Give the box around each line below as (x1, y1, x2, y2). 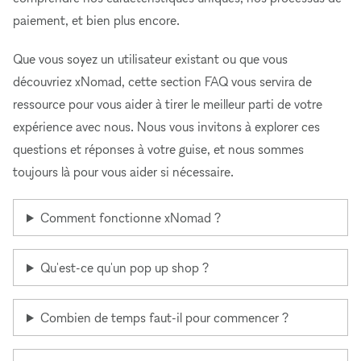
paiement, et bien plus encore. (13, 12, 180, 28)
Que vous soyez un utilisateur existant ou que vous (13, 51, 288, 67)
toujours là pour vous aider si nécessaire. (13, 164, 234, 180)
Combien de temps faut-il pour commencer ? (39, 309, 288, 326)
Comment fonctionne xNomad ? (39, 210, 221, 226)
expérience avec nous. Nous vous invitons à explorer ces (13, 118, 320, 135)
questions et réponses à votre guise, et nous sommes (13, 141, 304, 157)
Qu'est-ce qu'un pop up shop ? (39, 259, 209, 276)
